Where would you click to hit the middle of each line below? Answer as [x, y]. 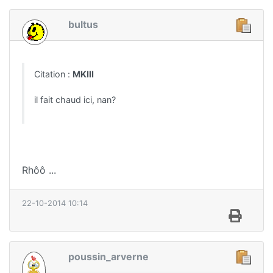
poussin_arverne [108, 256]
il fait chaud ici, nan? [75, 99]
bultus [83, 24]
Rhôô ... [39, 170]
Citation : [53, 74]
